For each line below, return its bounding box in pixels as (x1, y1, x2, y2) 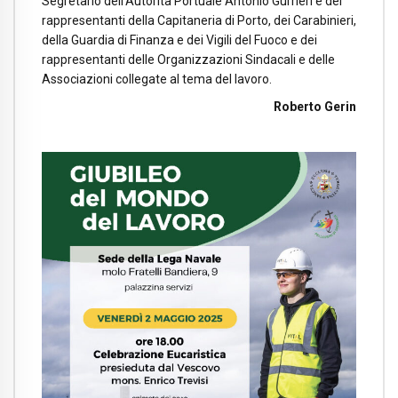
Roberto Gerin (274, 99, 356, 115)
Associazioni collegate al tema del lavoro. (42, 72, 272, 87)
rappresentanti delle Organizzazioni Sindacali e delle (42, 52, 335, 68)
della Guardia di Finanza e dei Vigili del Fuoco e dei (42, 33, 317, 48)
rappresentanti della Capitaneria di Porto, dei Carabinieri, (42, 13, 356, 28)
